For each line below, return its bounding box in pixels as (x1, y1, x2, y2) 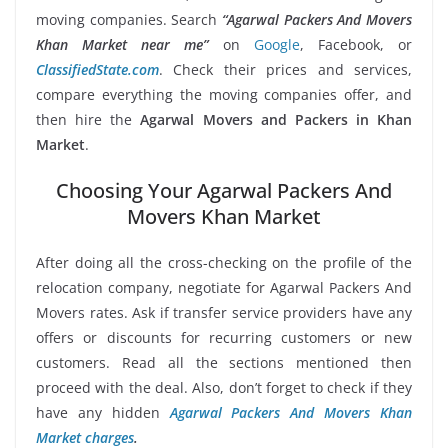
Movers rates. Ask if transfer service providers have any (36, 302, 412, 322)
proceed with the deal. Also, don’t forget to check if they (36, 377, 412, 397)
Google (253, 34, 300, 54)
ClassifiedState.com (36, 59, 159, 79)
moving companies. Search (36, 9, 222, 29)
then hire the (36, 109, 141, 129)
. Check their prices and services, (159, 59, 412, 79)
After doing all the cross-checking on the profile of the (36, 252, 412, 272)
